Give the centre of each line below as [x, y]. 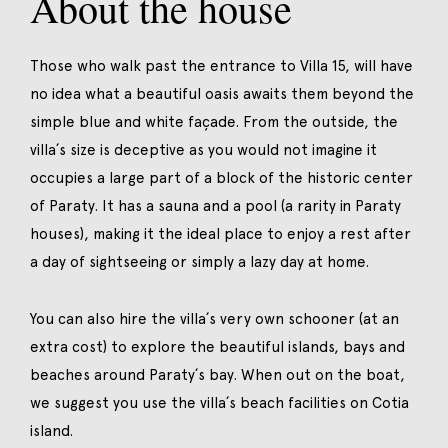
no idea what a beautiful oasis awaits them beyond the [222, 93]
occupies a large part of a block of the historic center [221, 177]
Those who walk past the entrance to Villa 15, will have [221, 65]
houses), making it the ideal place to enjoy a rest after [220, 233]
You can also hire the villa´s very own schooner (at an [214, 318]
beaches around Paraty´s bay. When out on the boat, [217, 374]
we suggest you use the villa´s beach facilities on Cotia [219, 402]
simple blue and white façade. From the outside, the [214, 121]
